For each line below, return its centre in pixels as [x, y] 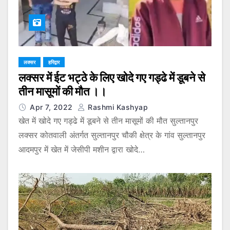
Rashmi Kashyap [117, 107]
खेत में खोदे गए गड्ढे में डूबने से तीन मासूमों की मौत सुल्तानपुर [108, 120]
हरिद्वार [54, 62]
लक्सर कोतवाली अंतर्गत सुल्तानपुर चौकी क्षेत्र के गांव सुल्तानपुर [112, 135]
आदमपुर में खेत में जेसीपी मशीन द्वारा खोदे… [82, 149]
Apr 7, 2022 [52, 107]
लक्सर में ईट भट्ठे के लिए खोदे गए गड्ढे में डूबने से [112, 78]
